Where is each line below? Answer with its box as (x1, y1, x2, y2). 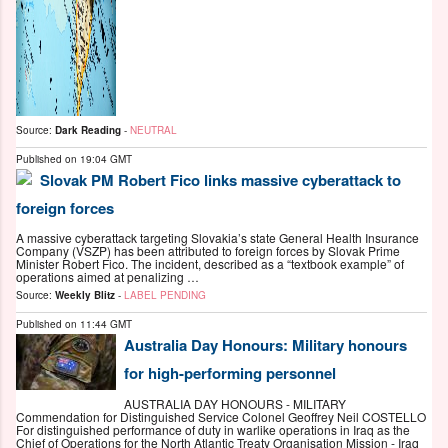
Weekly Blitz (55, 288, 115, 303)
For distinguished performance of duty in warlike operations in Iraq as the (16, 420, 410, 438)
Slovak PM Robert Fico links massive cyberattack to (40, 168, 401, 191)
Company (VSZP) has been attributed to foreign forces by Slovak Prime (16, 242, 400, 260)
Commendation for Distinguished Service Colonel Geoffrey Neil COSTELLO (16, 407, 426, 425)
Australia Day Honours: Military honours (124, 334, 407, 357)
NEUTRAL (130, 122, 177, 137)
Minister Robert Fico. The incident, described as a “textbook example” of (16, 255, 404, 273)
